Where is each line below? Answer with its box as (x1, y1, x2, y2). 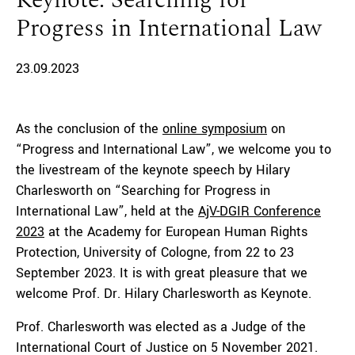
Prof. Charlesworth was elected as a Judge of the (16, 318, 306, 336)
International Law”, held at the (16, 202, 198, 220)
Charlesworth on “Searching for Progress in (16, 181, 270, 200)
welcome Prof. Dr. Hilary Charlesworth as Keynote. (16, 284, 311, 303)
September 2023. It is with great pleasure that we (16, 264, 307, 282)
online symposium (162, 120, 267, 138)
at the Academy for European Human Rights (44, 223, 307, 241)
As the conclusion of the (16, 120, 162, 138)
